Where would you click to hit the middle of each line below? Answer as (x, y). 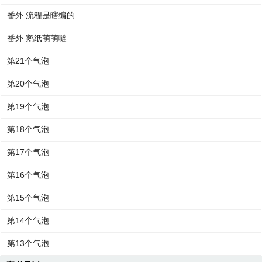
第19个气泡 (28, 106)
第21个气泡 (28, 61)
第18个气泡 (28, 129)
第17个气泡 (28, 152)
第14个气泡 (28, 220)
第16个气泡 (28, 175)
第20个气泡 (28, 84)
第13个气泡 (28, 243)
